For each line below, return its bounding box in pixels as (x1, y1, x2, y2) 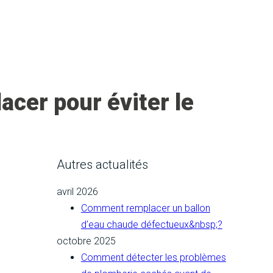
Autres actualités (56, 157, 148, 172)
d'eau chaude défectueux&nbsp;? (80, 219, 222, 231)
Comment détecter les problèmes (80, 252, 226, 264)
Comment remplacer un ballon (80, 202, 210, 214)
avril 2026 (56, 186, 98, 198)
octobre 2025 (56, 235, 116, 247)
